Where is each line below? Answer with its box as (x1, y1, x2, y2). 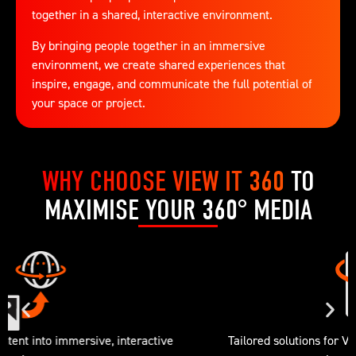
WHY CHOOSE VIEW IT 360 (41, 164, 291, 198)
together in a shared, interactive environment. (32, 6, 273, 23)
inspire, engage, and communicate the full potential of (32, 75, 312, 91)
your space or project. (32, 94, 145, 110)
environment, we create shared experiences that (32, 56, 285, 72)
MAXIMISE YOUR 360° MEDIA (44, 193, 312, 226)
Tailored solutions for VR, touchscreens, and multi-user (35, 331, 321, 348)
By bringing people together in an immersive (32, 37, 265, 53)
